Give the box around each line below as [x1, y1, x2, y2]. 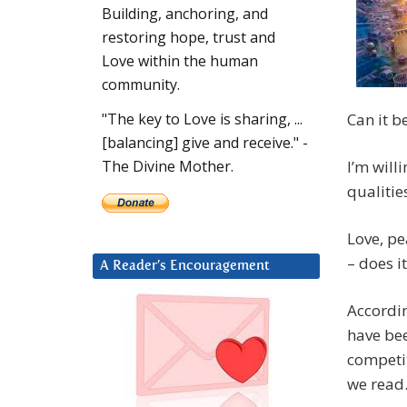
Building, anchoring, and [102, 4, 268, 25]
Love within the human [102, 51, 258, 72]
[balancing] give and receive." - [102, 133, 308, 154]
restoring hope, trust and [102, 27, 275, 48]
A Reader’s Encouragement [100, 259, 270, 273]
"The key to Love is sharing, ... [102, 109, 303, 130]
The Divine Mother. [102, 156, 233, 177]
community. [102, 74, 180, 95]
